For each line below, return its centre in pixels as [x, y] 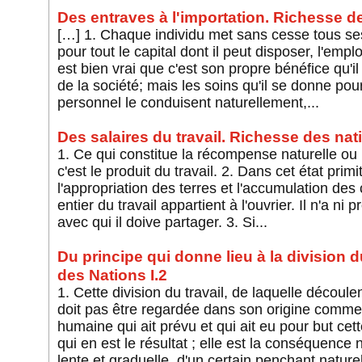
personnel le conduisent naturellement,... [188, 103]
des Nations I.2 [112, 275]
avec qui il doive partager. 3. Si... [162, 223]
